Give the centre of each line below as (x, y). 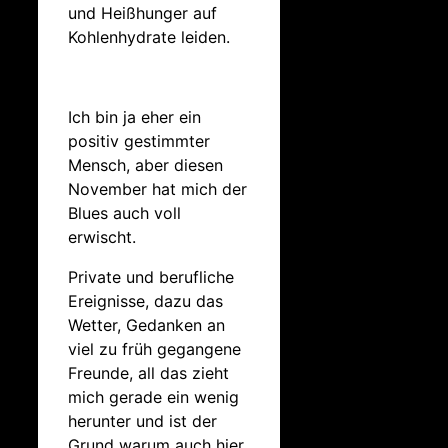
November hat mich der (157, 188)
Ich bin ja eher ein (134, 116)
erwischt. (102, 236)
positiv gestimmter (139, 140)
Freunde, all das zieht (148, 372)
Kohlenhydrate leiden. (149, 36)
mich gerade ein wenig (153, 396)
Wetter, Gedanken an (146, 324)
